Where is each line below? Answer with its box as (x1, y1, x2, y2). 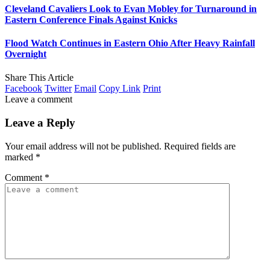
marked (5, 151, 36, 162)
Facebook (5, 83, 42, 94)
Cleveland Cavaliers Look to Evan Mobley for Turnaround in (5, 3, 257, 14)
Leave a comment (5, 94, 72, 105)
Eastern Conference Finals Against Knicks (5, 14, 177, 25)
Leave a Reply (5, 116, 75, 129)
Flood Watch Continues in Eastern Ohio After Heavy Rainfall (5, 37, 255, 48)
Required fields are (164, 140, 236, 151)
